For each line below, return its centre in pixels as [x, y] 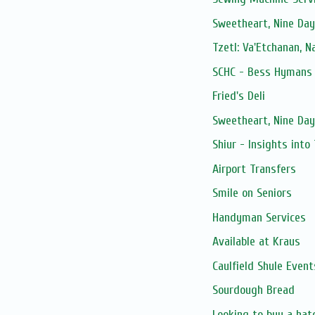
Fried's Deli [238, 96]
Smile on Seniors [252, 193]
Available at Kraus [256, 242]
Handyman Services [259, 217]
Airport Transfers [254, 169]
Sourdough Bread [253, 290]
